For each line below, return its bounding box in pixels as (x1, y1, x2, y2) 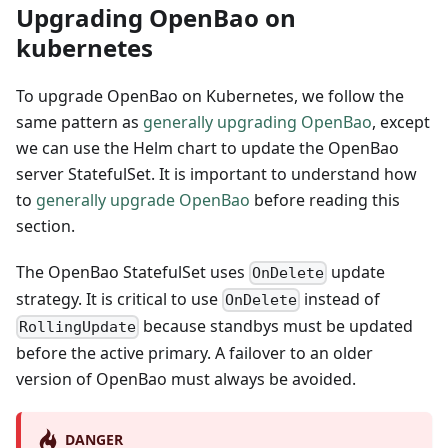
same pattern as (16, 110, 143, 133)
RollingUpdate (19, 318, 137, 337)
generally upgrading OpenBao (143, 110, 372, 133)
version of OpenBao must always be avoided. (16, 368, 356, 391)
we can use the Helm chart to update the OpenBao (16, 136, 399, 159)
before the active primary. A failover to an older (16, 342, 373, 365)
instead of (300, 287, 381, 310)
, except (372, 110, 430, 133)
